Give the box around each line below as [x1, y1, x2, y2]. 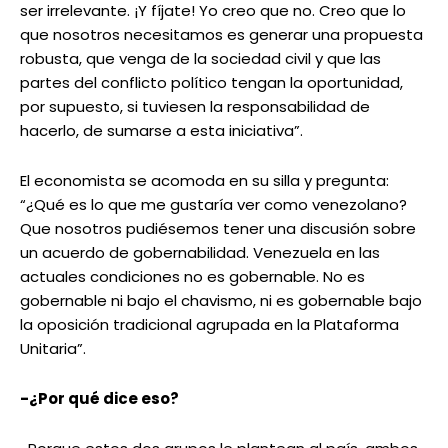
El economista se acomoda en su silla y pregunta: [20, 170, 389, 192]
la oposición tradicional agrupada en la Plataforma [20, 314, 399, 336]
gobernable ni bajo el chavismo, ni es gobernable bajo [20, 290, 422, 312]
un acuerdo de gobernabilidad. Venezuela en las [20, 242, 380, 264]
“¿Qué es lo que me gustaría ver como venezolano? [20, 194, 407, 216]
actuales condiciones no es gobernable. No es [20, 266, 365, 288]
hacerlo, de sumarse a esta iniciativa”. [20, 120, 303, 142]
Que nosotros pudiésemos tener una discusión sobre [20, 218, 416, 240]
